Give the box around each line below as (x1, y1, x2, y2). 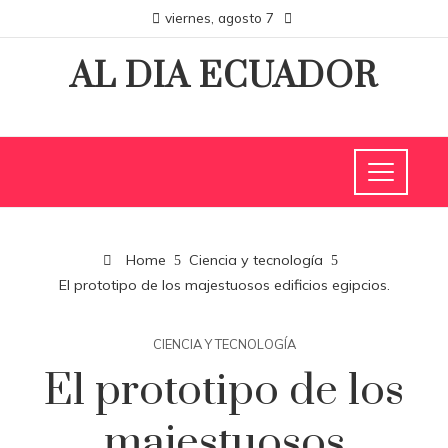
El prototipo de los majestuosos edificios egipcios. (58, 276, 390, 294)
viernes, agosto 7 (164, 9, 274, 26)
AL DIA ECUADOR (70, 55, 378, 99)
